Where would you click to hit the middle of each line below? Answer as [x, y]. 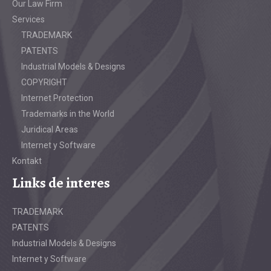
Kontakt [27, 161]
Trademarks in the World [68, 114]
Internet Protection [57, 98]
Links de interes [61, 182]
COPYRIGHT [44, 83]
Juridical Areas [50, 130]
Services [28, 20]
